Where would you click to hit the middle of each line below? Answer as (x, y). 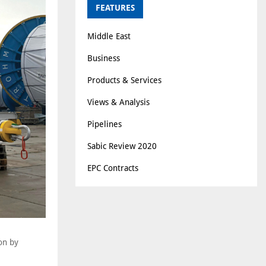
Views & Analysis (118, 102)
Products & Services (124, 80)
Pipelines (104, 124)
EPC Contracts (113, 168)
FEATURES (115, 7)
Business (104, 58)
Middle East (109, 36)
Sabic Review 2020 (122, 146)
